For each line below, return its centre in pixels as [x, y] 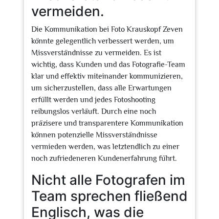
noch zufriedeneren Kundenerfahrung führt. [104, 158]
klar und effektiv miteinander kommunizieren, [107, 76]
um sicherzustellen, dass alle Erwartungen [101, 88]
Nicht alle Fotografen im [108, 180]
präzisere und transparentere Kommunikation [107, 123]
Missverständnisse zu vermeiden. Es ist [96, 53]
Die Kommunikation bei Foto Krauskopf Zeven [107, 29]
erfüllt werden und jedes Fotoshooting [93, 100]
